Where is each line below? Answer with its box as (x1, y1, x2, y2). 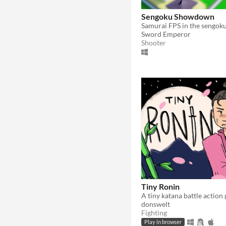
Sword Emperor (141, 29, 191, 38)
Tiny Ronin (141, 181, 180, 191)
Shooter (141, 38, 166, 47)
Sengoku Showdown (141, 11, 214, 21)
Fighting (141, 208, 167, 217)
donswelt (141, 199, 170, 208)
